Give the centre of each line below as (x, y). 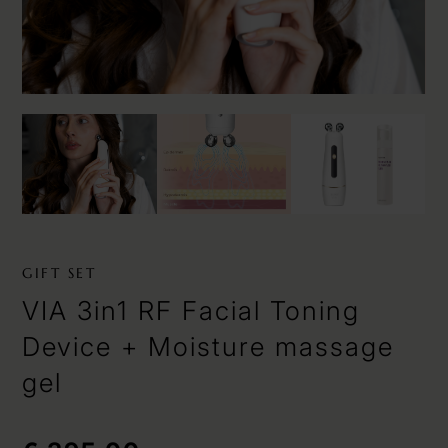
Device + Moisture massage (208, 346)
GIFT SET (59, 273)
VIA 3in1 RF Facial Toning (191, 310)
